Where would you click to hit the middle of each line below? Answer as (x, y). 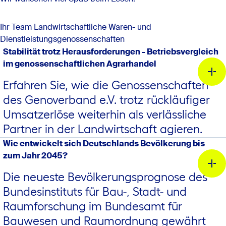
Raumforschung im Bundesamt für (93, 206)
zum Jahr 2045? (35, 156)
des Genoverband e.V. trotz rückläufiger (106, 100)
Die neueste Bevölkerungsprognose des (105, 177)
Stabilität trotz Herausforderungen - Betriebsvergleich (111, 52)
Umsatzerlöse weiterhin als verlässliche (105, 115)
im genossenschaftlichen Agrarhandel (80, 64)
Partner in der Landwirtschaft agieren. (103, 129)
